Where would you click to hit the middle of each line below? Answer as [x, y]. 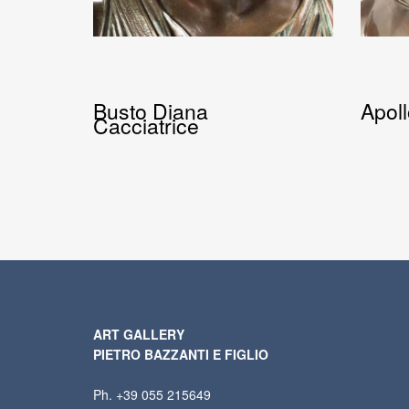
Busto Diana [151, 111]
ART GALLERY [139, 335]
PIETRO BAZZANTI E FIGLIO [181, 355]
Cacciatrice [146, 126]
